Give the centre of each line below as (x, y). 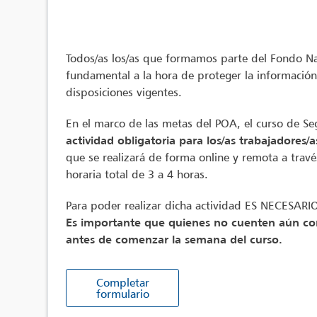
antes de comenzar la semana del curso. (174, 239)
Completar (122, 282)
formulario (122, 294)
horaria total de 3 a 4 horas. (137, 174)
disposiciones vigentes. (124, 92)
